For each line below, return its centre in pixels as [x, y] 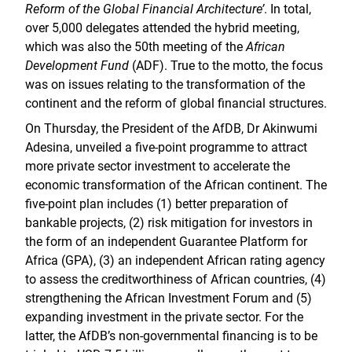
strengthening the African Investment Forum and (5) [169, 298]
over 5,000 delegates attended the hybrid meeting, [162, 28]
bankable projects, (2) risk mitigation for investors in [169, 223]
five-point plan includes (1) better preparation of [157, 204]
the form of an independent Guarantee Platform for [166, 242]
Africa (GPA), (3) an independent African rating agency [175, 260]
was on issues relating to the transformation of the [165, 84]
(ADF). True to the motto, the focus [226, 66]
